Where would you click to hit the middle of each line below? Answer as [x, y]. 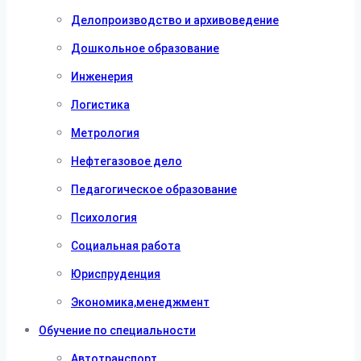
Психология [104, 218]
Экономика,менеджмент [140, 302]
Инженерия [102, 77]
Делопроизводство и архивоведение [175, 20]
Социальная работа [126, 246]
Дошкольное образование [145, 48]
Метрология [105, 133]
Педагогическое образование [154, 189]
